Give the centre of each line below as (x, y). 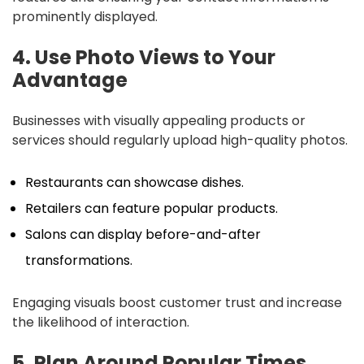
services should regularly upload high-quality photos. (180, 140)
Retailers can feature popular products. (152, 208)
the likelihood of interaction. (101, 322)
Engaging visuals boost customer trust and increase (177, 302)
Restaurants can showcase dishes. (134, 182)
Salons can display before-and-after (143, 234)
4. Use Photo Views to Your (144, 57)
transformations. (79, 260)
